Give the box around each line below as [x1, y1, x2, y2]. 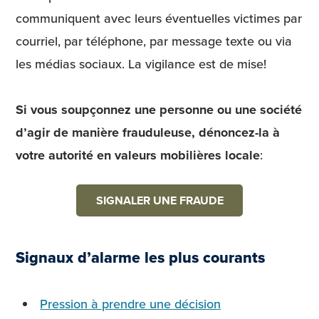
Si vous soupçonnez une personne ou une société [16, 100, 302, 119]
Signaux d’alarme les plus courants [16, 246, 265, 269]
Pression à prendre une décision [40, 295, 221, 313]
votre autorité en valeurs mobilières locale [16, 145, 260, 164]
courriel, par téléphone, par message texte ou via [16, 31, 292, 50]
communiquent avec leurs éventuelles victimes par [16, 9, 302, 27]
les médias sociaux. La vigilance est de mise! [16, 54, 266, 73]
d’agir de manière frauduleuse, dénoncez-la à [16, 122, 280, 142]
